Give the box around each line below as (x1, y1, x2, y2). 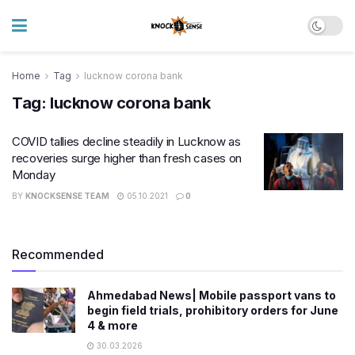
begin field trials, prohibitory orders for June (87, 303, 338, 317)
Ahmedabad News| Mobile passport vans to (87, 288, 336, 302)
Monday (12, 167, 55, 182)
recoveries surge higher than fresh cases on (12, 151, 242, 166)
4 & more (87, 319, 138, 332)
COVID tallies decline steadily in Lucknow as (12, 134, 241, 149)
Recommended (12, 246, 104, 262)
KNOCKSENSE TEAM (25, 191, 109, 200)
